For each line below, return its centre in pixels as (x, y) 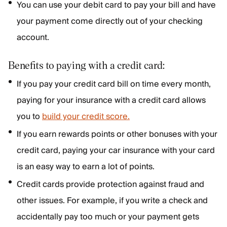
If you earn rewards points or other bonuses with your (117, 134)
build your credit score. (86, 117)
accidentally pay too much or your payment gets (108, 217)
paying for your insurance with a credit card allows (111, 100)
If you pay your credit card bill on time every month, (114, 84)
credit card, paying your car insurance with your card (116, 150)
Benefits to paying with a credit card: (86, 65)
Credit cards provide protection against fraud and (110, 184)
